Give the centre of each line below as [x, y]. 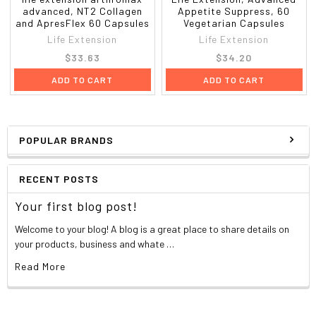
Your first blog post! [77, 206]
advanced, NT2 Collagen [82, 11]
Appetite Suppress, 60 [234, 11]
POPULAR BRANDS [66, 140]
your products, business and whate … [95, 243]
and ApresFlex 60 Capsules [82, 23]
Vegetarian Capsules [234, 23]
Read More [41, 266]
